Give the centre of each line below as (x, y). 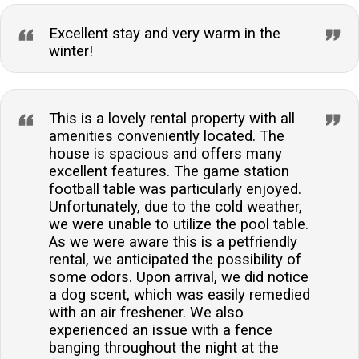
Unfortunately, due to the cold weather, (175, 206)
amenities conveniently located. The (167, 136)
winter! (71, 51)
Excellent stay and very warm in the (165, 33)
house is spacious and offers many (165, 153)
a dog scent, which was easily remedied (179, 294)
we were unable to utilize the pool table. (179, 224)
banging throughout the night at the (164, 347)
